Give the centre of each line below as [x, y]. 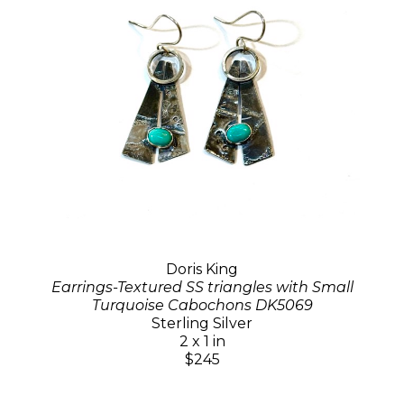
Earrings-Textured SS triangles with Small [202, 287]
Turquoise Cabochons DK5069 [202, 305]
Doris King [202, 269]
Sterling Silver [202, 323]
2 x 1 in [202, 341]
